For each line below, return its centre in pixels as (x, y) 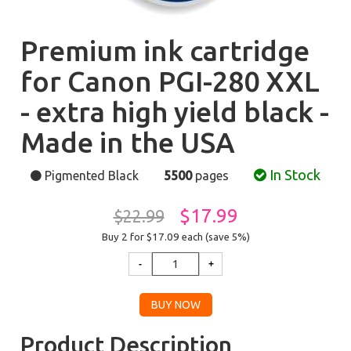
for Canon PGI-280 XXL (170, 81)
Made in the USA (128, 142)
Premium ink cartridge (165, 51)
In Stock (293, 175)
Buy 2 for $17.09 (141, 237)
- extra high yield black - (175, 112)
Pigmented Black (92, 175)
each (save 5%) (215, 237)
